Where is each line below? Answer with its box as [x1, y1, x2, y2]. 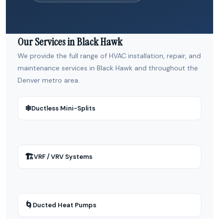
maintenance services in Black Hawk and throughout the [18, 64, 198, 72]
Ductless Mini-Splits [31, 104, 95, 112]
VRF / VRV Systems [34, 152, 92, 161]
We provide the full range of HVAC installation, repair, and [18, 51, 201, 60]
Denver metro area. [18, 76, 80, 85]
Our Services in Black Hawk [18, 35, 122, 49]
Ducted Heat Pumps [33, 200, 96, 209]
